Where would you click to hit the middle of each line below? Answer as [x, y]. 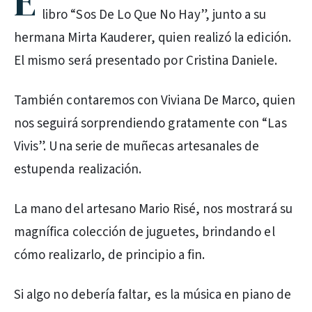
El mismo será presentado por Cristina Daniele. [146, 61]
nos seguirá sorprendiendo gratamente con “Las [150, 124]
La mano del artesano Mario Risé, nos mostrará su [153, 209]
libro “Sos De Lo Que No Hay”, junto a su [154, 15]
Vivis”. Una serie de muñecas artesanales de [137, 147]
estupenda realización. [78, 170]
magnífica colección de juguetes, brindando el [145, 232]
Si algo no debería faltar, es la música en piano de [153, 295]
